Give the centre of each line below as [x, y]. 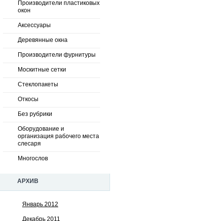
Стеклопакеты [38, 84]
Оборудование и [41, 129]
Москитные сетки [42, 70]
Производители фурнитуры [57, 55]
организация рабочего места [58, 136]
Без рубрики [35, 114]
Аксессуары [34, 25]
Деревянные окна [43, 40]
